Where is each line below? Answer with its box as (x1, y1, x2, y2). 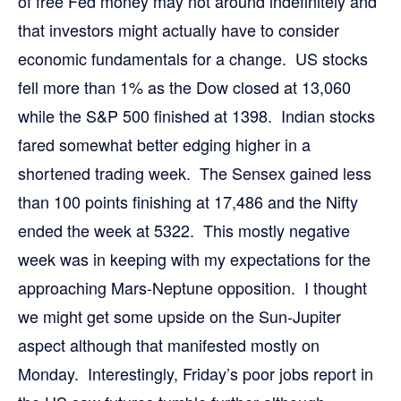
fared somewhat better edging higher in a (18, 132, 311, 156)
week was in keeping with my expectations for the (18, 247, 371, 270)
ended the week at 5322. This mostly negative (18, 218, 350, 242)
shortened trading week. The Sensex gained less (18, 161, 371, 184)
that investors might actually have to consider (18, 18, 339, 41)
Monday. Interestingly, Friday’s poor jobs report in (18, 362, 373, 385)
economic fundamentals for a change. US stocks (18, 47, 368, 70)
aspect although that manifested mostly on (18, 333, 320, 356)
